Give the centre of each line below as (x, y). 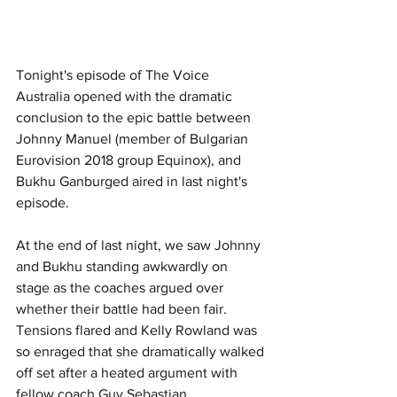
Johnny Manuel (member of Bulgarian (134, 138)
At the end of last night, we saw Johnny (140, 245)
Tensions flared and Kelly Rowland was (138, 330)
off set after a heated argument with (128, 372)
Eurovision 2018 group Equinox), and (130, 160)
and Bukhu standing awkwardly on (124, 266)
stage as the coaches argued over (121, 287)
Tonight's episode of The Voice (114, 74)
